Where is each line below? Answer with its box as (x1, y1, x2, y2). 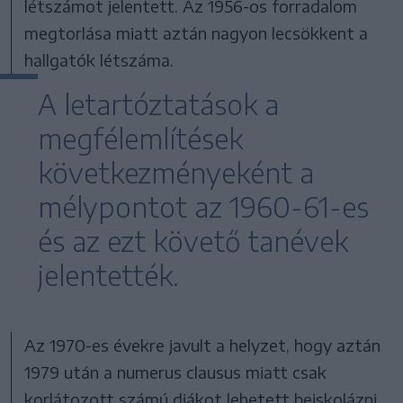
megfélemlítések (38, 121, 243, 156)
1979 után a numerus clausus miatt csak (24, 361, 327, 382)
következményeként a (38, 155, 314, 190)
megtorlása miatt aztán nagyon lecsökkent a (24, 22, 369, 43)
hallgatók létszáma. (24, 49, 175, 70)
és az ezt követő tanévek (38, 223, 348, 258)
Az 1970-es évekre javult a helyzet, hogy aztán (24, 334, 381, 355)
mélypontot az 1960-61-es (38, 189, 369, 224)
